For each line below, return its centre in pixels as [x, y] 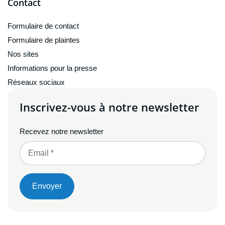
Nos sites [23, 54]
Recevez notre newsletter [62, 131]
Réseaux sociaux [36, 82]
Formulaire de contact [43, 26]
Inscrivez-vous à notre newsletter [109, 107]
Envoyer [47, 186]
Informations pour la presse [52, 68]
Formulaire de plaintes [44, 40]
